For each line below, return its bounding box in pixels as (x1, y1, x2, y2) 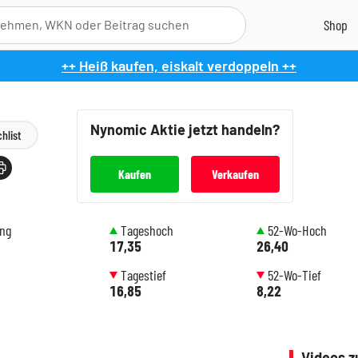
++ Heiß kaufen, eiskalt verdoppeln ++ (62, 57, 296, 74)
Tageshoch (120, 221, 173, 239)
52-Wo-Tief (268, 266, 322, 284)
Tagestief (120, 266, 166, 284)
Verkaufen (212, 166, 259, 181)
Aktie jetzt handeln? (150, 121, 280, 138)
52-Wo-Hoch (268, 221, 328, 239)
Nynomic (90, 121, 150, 138)
